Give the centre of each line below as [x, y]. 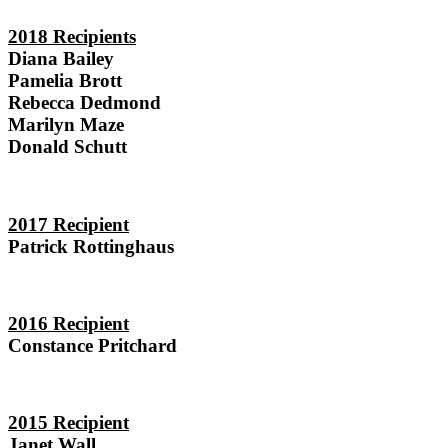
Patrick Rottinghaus [91, 246]
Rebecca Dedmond [84, 103]
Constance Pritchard [92, 345]
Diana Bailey [61, 59]
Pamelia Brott [65, 81]
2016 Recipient [68, 323]
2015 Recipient [68, 423]
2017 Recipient [68, 224]
